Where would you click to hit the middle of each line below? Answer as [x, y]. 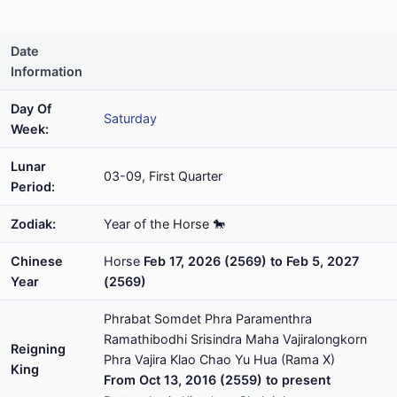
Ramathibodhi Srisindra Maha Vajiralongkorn [235, 339]
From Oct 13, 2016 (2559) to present [217, 380]
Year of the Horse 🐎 [164, 224]
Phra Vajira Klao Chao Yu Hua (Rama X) [219, 359]
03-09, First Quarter [163, 176]
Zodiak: [33, 224]
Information [47, 71]
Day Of [31, 109]
